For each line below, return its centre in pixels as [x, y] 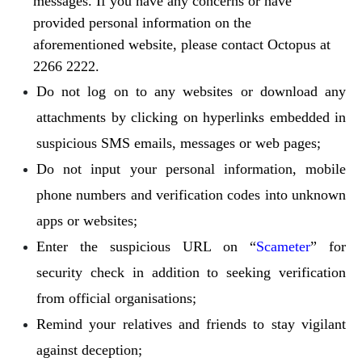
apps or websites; [87, 220]
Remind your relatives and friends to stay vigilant [191, 324]
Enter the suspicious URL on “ [146, 246]
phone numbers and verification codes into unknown [191, 194]
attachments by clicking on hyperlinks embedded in [191, 117]
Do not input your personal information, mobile [191, 168]
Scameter [283, 246]
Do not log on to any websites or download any [191, 91]
